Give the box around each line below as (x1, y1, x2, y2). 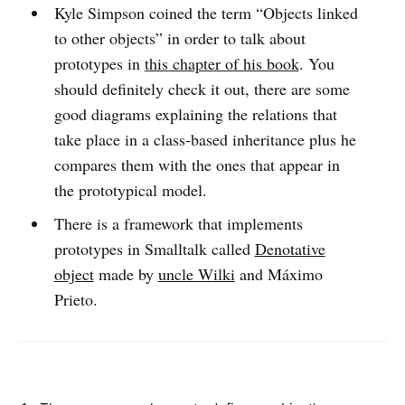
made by (93, 263, 158, 286)
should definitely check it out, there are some (53, 78, 350, 100)
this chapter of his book (144, 52, 299, 75)
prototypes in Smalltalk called (53, 238, 255, 260)
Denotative (254, 238, 325, 260)
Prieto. (53, 288, 98, 311)
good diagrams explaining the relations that (53, 103, 337, 126)
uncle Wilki (157, 263, 235, 286)
